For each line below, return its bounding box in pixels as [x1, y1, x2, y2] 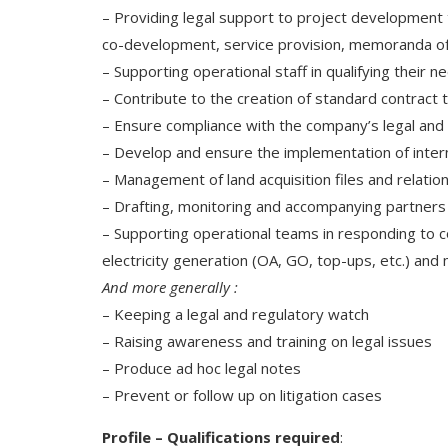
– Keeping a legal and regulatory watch [102, 304, 369, 325]
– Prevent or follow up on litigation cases [102, 385, 382, 406]
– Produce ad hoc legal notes [102, 358, 301, 379]
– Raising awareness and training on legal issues [102, 331, 432, 352]
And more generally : [102, 277, 238, 298]
